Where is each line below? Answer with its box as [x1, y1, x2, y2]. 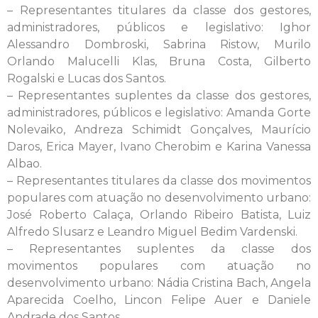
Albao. [7, 156, 42, 170]
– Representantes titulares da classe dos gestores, [7, 3, 311, 17]
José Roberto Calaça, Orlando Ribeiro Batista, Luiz [7, 207, 311, 221]
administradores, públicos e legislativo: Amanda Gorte [7, 105, 311, 119]
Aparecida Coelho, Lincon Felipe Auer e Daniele [7, 292, 311, 307]
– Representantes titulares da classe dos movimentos [7, 173, 311, 187]
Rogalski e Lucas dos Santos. [7, 71, 166, 85]
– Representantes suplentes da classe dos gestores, [7, 88, 311, 102]
